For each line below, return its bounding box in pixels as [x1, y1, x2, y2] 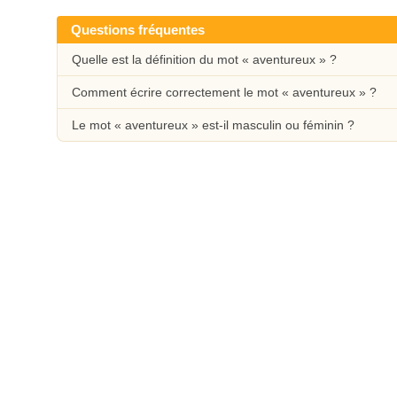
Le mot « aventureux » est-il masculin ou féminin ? [72, 118, 354, 132]
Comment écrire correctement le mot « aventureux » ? [72, 85, 377, 99]
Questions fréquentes [71, 22, 205, 37]
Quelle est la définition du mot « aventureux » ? [72, 52, 337, 66]
